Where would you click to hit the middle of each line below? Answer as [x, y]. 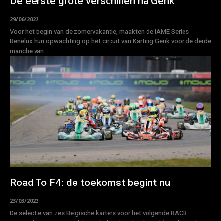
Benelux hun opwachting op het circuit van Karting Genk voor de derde [110, 41]
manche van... [29, 51]
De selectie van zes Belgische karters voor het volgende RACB [98, 213]
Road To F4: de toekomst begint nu [90, 183]
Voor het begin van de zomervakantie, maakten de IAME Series [99, 31]
